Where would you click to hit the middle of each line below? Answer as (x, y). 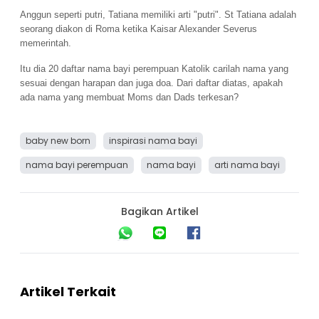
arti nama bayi (247, 165)
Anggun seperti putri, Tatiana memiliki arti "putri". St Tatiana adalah (158, 15)
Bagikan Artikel (159, 212)
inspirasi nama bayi (153, 141)
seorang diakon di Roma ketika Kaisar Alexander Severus (138, 29)
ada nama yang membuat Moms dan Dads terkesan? (129, 98)
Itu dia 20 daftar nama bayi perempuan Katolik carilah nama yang (154, 69)
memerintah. (46, 43)
